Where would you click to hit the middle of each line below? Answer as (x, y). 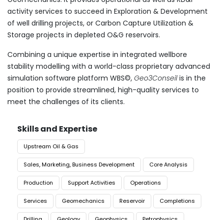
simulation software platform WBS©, (71, 78)
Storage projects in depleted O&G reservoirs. (84, 35)
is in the (192, 78)
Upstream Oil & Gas (51, 147)
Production (38, 183)
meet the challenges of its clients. (66, 102)
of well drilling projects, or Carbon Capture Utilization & (100, 23)
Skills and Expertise (57, 129)
